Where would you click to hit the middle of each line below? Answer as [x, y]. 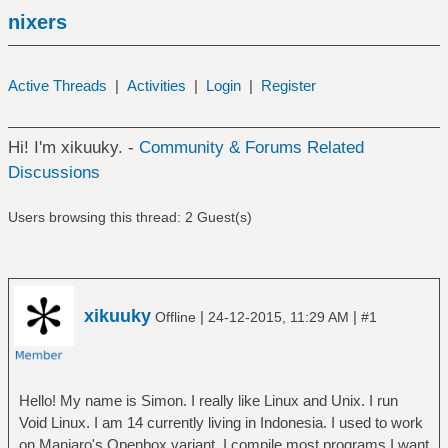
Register [288, 85]
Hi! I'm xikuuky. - [73, 147]
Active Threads [57, 85]
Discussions [53, 172]
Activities [156, 85]
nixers [37, 22]
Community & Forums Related [251, 147]
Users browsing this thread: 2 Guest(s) [129, 217]
